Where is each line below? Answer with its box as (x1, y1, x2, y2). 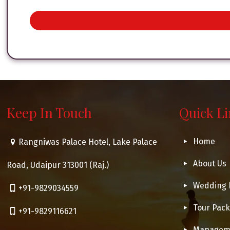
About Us (193, 159, 226, 169)
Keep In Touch (7, 104, 92, 122)
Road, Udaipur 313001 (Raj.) (7, 160, 109, 170)
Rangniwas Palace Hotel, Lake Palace (18, 137, 157, 147)
